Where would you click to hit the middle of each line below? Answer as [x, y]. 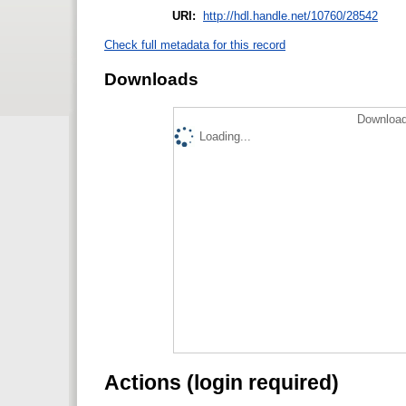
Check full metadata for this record [195, 45]
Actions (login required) [222, 382]
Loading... [225, 136]
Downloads [151, 79]
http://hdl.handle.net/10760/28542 [290, 15]
